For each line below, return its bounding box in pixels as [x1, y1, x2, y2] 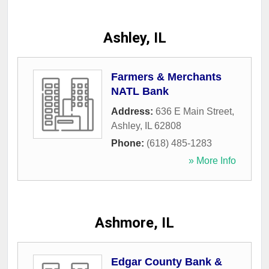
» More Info [189, 156, 236, 166]
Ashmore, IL [95, 214, 174, 232]
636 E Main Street [156, 106, 232, 117]
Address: [111, 106, 156, 117]
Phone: [111, 138, 147, 149]
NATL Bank [111, 85, 169, 98]
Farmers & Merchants [111, 71, 222, 83]
